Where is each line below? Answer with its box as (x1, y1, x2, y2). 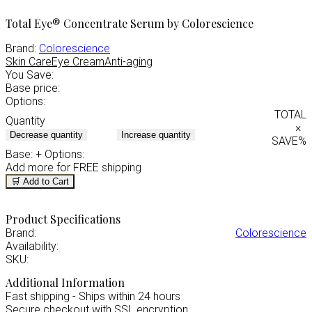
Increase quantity (121, 129, 191, 140)
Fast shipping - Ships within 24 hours (6, 289, 180, 303)
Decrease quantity (10, 129, 83, 140)
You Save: (6, 68, 54, 82)
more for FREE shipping (28, 161, 141, 175)
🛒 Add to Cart (11, 176, 69, 187)
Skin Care (6, 55, 52, 69)
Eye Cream (52, 55, 104, 69)
